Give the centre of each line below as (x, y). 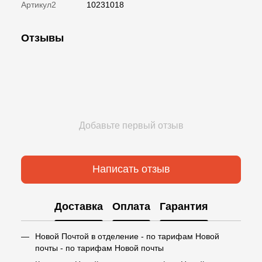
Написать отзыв (131, 169)
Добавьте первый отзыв (131, 125)
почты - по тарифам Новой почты (99, 248)
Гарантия (184, 207)
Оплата (131, 207)
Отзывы (42, 38)
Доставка (78, 207)
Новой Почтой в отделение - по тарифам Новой (127, 236)
